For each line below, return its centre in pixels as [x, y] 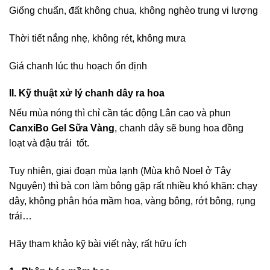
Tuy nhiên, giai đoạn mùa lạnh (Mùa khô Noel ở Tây [120, 171]
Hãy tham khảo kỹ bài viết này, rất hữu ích [98, 243]
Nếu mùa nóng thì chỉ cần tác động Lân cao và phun [120, 113]
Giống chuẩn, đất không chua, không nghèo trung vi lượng [133, 10]
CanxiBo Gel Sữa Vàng [62, 128]
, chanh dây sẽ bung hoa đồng [179, 128]
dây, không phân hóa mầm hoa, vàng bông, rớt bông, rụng [132, 201]
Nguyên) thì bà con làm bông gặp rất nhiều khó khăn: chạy [133, 186]
